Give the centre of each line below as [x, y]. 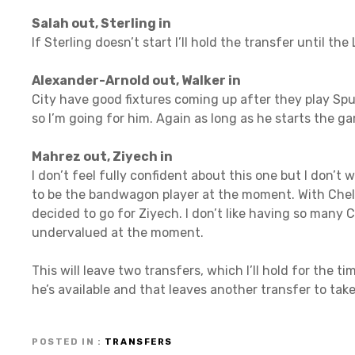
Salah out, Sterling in [101, 23]
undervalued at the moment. [118, 232]
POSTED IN [63, 342]
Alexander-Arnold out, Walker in [136, 80]
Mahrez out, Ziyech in [102, 156]
